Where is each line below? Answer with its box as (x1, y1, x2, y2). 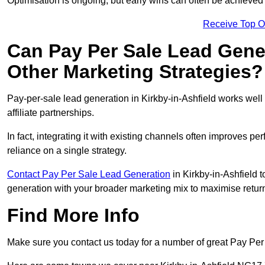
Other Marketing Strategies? (7, 61, 263, 83)
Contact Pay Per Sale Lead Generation (7, 169, 170, 180)
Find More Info (7, 205, 140, 227)
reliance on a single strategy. (7, 146, 127, 156)
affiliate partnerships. (7, 108, 94, 118)
